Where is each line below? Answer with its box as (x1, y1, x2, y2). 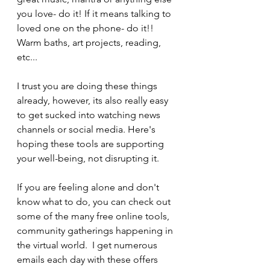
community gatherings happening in (17, 224, 175, 236)
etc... (17, 51, 37, 63)
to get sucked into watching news (17, 108, 163, 121)
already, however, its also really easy (17, 94, 171, 106)
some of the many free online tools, (17, 210, 172, 222)
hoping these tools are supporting (17, 137, 166, 149)
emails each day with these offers (17, 253, 160, 265)
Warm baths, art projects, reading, (17, 36, 163, 48)
